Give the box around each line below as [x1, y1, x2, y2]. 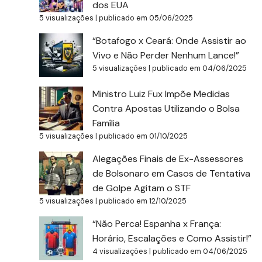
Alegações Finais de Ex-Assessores [92, 152, 244, 165]
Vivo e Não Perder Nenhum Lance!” [92, 49, 240, 61]
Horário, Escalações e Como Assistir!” [92, 232, 252, 244]
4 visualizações [92, 246, 148, 256]
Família [92, 116, 120, 129]
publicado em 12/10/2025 [99, 195, 187, 206]
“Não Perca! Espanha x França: [92, 217, 222, 230]
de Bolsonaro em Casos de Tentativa [92, 167, 251, 180]
